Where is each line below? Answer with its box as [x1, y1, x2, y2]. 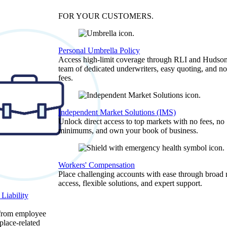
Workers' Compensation [58, 161, 135, 169]
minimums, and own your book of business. [58, 126, 199, 135]
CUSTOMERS [102, 12, 152, 20]
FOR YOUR [58, 12, 102, 20]
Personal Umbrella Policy [58, 46, 140, 55]
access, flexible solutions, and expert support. [58, 179, 203, 187]
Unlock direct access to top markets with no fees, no [58, 117, 225, 126]
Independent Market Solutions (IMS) [58, 108, 176, 117]
